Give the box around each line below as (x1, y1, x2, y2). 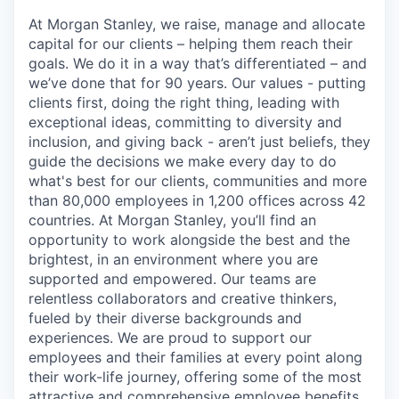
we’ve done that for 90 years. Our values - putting (28, 73, 366, 92)
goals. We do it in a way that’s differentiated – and (28, 53, 367, 72)
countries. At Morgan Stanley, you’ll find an (28, 210, 316, 229)
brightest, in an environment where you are (28, 249, 318, 268)
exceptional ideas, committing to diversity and (28, 112, 342, 131)
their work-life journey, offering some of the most (28, 367, 362, 386)
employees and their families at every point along (28, 347, 362, 366)
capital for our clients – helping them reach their (28, 34, 353, 53)
